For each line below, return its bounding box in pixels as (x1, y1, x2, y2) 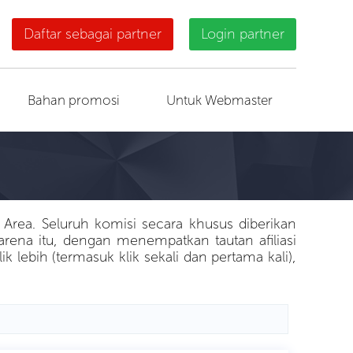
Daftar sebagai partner (24, 24, 162, 43)
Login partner (201, 24, 284, 43)
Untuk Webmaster (166, 92, 273, 108)
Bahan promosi (28, 92, 121, 108)
